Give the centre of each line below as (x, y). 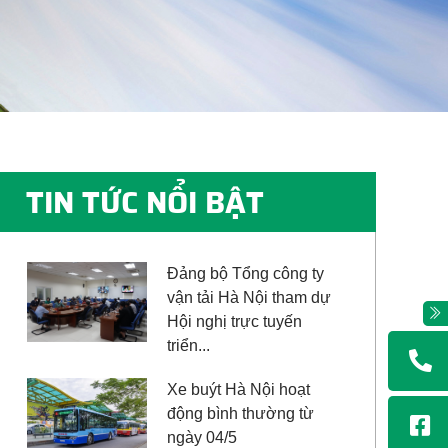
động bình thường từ (240, 414)
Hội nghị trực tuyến (234, 322)
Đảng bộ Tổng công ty (245, 274)
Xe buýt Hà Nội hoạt (238, 390)
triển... (188, 346)
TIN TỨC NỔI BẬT (145, 202)
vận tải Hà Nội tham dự (249, 298)
